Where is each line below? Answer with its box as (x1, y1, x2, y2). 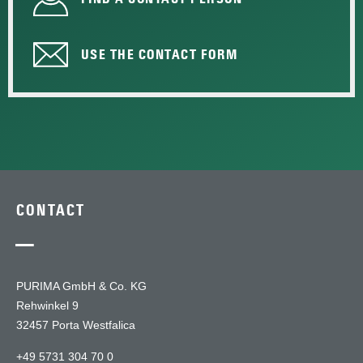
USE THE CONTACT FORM (80, 46, 238, 64)
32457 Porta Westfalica (16, 318, 135, 332)
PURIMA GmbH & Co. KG (16, 280, 147, 293)
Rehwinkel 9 (16, 299, 79, 313)
